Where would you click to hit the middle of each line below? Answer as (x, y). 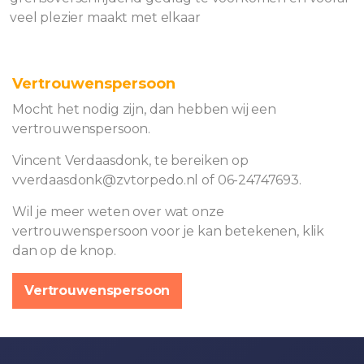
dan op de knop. (64, 251)
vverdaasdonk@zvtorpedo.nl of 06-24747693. (157, 180)
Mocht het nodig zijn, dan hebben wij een (145, 109)
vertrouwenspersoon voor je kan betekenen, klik (169, 231)
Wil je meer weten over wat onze (118, 212)
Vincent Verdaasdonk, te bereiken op (130, 160)
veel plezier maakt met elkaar (105, 17)
